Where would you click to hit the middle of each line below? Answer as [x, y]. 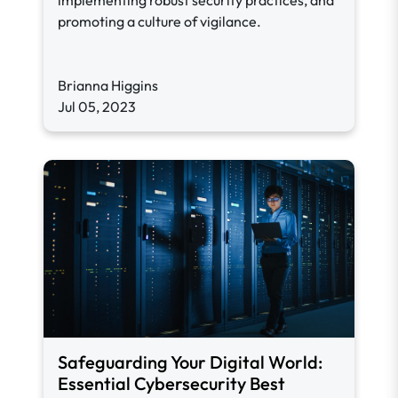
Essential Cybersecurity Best [171, 383]
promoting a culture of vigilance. [159, 21]
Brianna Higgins [108, 85]
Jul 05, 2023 [97, 107]
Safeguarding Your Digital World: [190, 362]
